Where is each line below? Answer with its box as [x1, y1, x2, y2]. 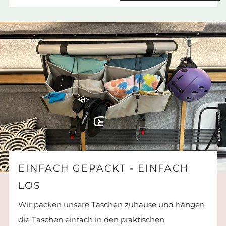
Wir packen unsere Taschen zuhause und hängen [18, 200, 205, 210]
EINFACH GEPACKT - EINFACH [18, 162, 189, 175]
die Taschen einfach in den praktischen [18, 215, 164, 225]
